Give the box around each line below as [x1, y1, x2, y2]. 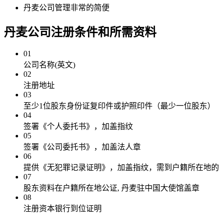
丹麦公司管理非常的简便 [23, 3, 109, 12]
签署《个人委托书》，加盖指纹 [23, 122, 133, 131]
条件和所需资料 [74, 26, 156, 39]
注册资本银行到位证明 [23, 204, 102, 213]
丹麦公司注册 [4, 26, 74, 39]
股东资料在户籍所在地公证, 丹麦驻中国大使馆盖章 [23, 184, 199, 193]
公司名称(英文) [23, 61, 75, 69]
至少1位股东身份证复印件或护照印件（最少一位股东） [23, 102, 215, 110]
